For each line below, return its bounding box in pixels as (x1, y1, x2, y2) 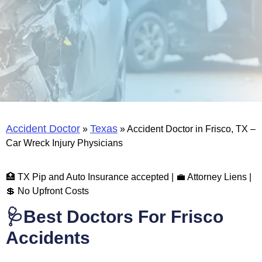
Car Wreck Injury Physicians (6, 137, 123, 148)
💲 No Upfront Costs (6, 185, 89, 196)
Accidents (6, 228, 90, 248)
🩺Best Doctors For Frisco (6, 207, 223, 227)
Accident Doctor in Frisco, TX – (127, 123, 256, 134)
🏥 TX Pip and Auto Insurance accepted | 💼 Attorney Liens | (6, 171, 251, 182)
